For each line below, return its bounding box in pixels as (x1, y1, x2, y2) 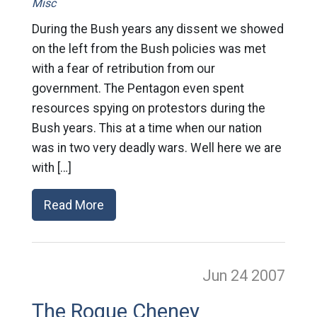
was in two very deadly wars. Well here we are (31, 141, 282, 155)
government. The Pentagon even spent (31, 81, 244, 96)
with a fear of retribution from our (31, 62, 215, 76)
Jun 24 (202, 267, 252, 284)
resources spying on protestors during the (31, 101, 265, 115)
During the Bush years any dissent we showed (31, 22, 284, 36)
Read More (43, 197, 104, 212)
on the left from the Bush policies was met (31, 42, 266, 56)
